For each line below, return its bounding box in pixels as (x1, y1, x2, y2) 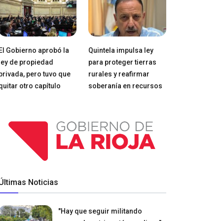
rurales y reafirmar (88, 70, 149, 78)
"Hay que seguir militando (58, 207, 143, 215)
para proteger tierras (88, 58, 156, 66)
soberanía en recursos (88, 81, 162, 90)
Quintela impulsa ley (88, 46, 153, 54)
